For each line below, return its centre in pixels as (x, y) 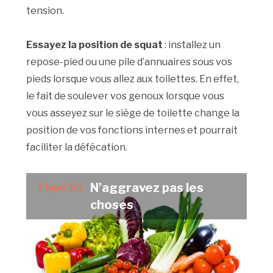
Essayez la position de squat (95, 44)
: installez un (192, 44)
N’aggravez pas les (147, 187)
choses (112, 204)
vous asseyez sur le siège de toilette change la (133, 113)
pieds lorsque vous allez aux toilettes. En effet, (133, 79)
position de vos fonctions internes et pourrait (132, 130)
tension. (45, 10)
